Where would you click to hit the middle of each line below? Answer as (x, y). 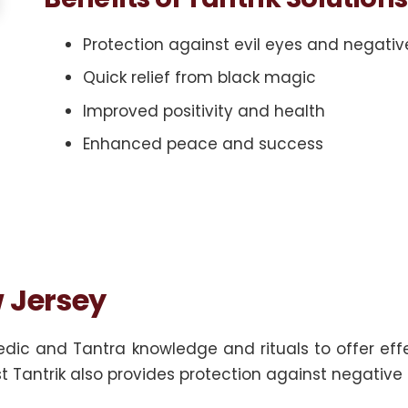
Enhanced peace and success (203, 144)
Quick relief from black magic (199, 77)
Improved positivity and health (204, 111)
